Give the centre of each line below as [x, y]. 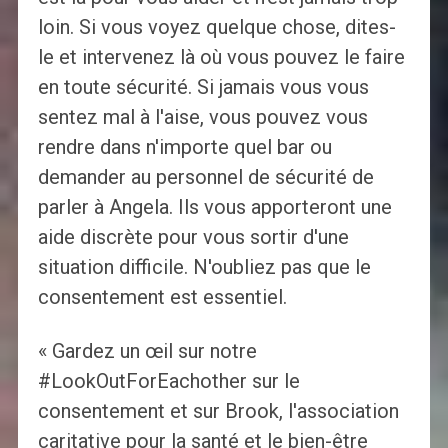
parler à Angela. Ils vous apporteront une [214, 206]
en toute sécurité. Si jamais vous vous [203, 86]
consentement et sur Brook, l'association [218, 410]
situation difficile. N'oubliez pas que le [204, 266]
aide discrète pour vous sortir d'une [193, 236]
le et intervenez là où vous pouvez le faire [221, 56]
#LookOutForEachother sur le [168, 380]
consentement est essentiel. [162, 296]
